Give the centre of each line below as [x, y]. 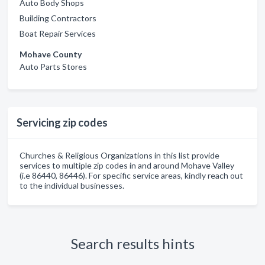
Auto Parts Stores [53, 67]
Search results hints [132, 243]
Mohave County [51, 54]
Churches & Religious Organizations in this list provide [119, 155]
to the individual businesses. [72, 185]
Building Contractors [58, 18]
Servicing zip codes [62, 122]
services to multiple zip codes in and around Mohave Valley [127, 165]
